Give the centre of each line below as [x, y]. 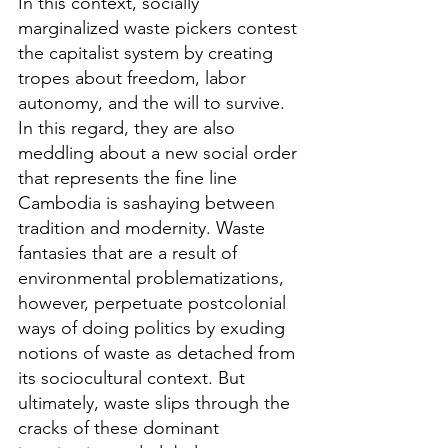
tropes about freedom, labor [134, 78]
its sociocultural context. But [134, 378]
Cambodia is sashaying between [149, 203]
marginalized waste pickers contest [160, 28]
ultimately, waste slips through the [156, 403]
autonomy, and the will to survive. [154, 103]
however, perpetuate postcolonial [154, 303]
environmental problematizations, [153, 278]
